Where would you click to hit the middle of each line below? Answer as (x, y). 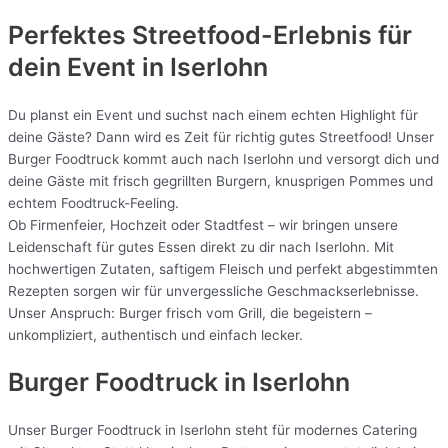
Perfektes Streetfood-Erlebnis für (210, 34)
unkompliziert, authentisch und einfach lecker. (155, 334)
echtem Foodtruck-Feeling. (93, 202)
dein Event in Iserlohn (138, 66)
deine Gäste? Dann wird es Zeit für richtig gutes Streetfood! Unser (221, 136)
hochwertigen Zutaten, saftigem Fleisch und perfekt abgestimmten (223, 268)
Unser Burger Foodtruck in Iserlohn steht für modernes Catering (212, 430)
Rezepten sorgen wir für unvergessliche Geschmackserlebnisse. (213, 290)
